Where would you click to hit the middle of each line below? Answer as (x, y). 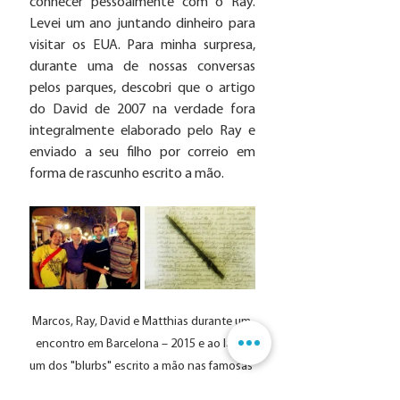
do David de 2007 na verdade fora (142, 109)
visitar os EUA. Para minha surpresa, (142, 45)
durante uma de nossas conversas (142, 67)
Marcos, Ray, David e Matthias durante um (142, 321)
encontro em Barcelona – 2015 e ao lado (142, 344)
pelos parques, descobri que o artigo (142, 88)
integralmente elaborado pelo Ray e (142, 131)
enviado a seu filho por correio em (142, 152)
